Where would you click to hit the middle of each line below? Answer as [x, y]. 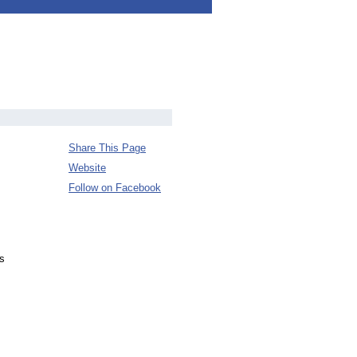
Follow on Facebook [115, 188]
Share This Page [107, 148]
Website [87, 168]
